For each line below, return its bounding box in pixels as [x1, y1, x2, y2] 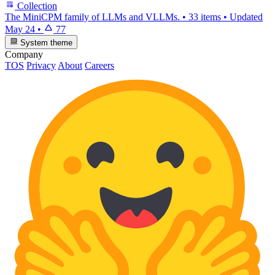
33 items [188, 12, 221, 23]
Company [5, 48, 43, 60]
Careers [85, 60, 114, 71]
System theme [18, 37, 73, 47]
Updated [230, 12, 263, 23]
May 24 [5, 24, 35, 35]
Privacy [26, 60, 56, 71]
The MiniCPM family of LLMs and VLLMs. [5, 12, 180, 23]
